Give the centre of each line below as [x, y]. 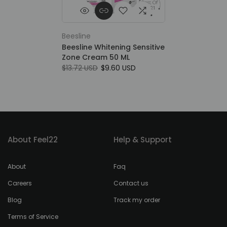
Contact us [131, 183]
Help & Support [143, 140]
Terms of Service [33, 217]
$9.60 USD [118, 68]
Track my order [137, 200]
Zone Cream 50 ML [96, 57]
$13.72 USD [80, 68]
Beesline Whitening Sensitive [113, 47]
